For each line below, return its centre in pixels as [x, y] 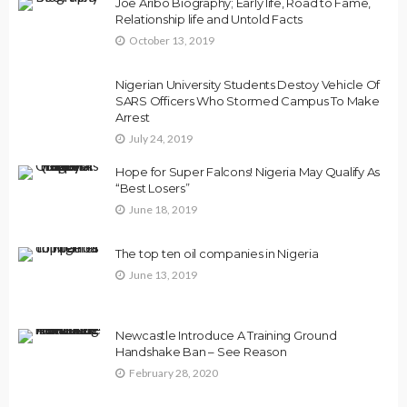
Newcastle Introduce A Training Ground [226, 335]
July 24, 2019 [161, 138]
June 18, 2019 [163, 209]
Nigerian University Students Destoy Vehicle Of [248, 84]
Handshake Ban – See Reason [201, 351]
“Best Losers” [153, 188]
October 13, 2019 [172, 40]
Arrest [133, 117]
